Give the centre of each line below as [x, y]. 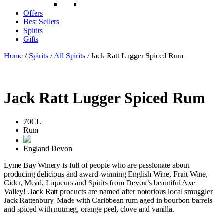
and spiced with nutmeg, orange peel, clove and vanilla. [89, 209]
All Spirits [70, 55]
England [37, 149]
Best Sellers [41, 21]
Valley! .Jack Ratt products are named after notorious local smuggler [108, 192]
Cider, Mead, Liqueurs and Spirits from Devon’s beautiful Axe [100, 183]
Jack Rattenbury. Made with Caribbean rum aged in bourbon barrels [108, 200]
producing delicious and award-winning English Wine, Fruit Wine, [106, 174]
